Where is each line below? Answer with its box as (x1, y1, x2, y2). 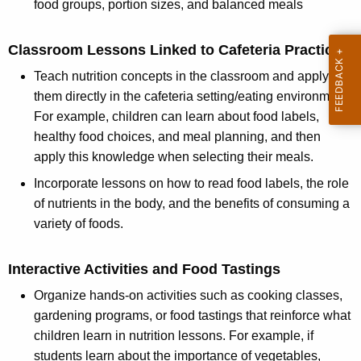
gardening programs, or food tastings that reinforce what (34, 309, 351, 323)
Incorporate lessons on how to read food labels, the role (34, 176, 349, 191)
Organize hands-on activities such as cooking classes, (34, 288, 342, 303)
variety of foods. (34, 217, 123, 231)
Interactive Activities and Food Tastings (8, 261, 280, 278)
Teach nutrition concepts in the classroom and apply (34, 69, 329, 84)
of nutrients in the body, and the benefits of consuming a (34, 197, 350, 211)
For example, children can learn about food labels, (34, 110, 319, 124)
